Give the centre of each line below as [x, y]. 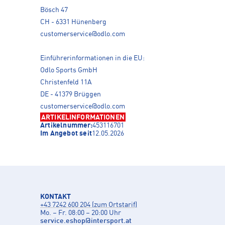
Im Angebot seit [66, 133]
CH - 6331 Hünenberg [73, 22]
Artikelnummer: [66, 125]
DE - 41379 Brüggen [71, 94]
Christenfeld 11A [66, 82]
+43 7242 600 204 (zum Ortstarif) [89, 205]
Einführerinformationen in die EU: [92, 58]
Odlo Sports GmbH [69, 70]
